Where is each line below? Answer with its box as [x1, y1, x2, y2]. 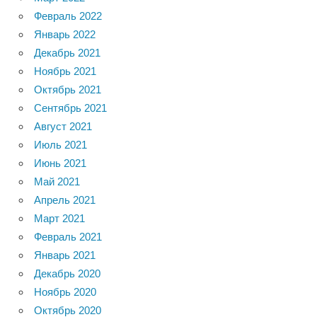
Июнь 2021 [34, 157, 86, 170]
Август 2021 [34, 120, 92, 133]
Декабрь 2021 [34, 47, 100, 59]
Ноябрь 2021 [34, 65, 96, 78]
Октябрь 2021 [34, 83, 101, 96]
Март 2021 [34, 212, 85, 225]
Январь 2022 [34, 28, 96, 41]
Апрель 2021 [34, 194, 96, 207]
